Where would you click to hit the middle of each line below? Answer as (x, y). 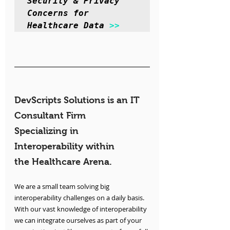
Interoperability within (66, 147)
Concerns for (58, 13)
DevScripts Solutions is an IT (78, 100)
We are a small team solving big (63, 187)
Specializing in (48, 131)
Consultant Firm (51, 116)
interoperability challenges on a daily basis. (80, 198)
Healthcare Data (68, 26)
